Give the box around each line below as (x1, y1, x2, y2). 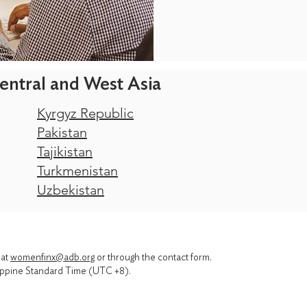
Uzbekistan (37, 182, 104, 198)
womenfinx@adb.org (10, 253, 95, 262)
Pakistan (37, 124, 87, 140)
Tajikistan (37, 143, 93, 160)
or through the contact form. (95, 253, 212, 262)
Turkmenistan (37, 162, 118, 179)
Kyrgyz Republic (37, 105, 134, 121)
